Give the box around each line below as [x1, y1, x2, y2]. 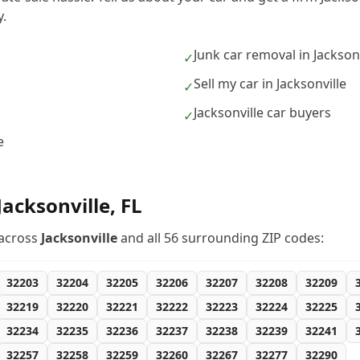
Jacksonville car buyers [194, 104, 331, 121]
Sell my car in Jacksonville [194, 75, 346, 92]
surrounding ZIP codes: [178, 229, 324, 247]
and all [117, 229, 164, 247]
